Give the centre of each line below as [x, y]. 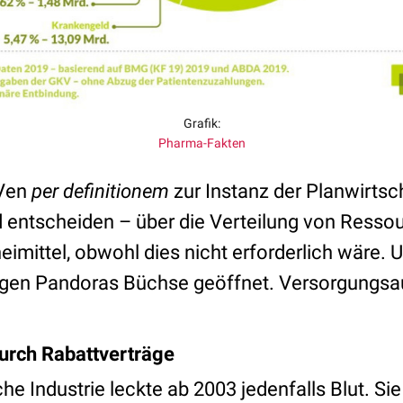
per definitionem [100, 192]
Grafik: [201, 124]
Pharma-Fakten [201, 143]
